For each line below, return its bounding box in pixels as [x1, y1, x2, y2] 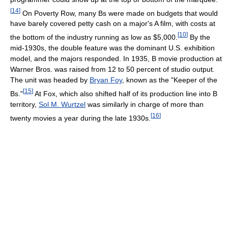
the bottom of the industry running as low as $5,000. [10, 33, 178, 42]
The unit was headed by [10, 76, 90, 84]
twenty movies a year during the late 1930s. [10, 113, 151, 122]
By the [188, 33, 210, 42]
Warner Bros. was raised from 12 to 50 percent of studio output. [10, 65, 215, 74]
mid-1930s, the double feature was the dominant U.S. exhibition [10, 44, 215, 52]
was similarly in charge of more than [85, 100, 204, 108]
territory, [10, 100, 39, 108]
